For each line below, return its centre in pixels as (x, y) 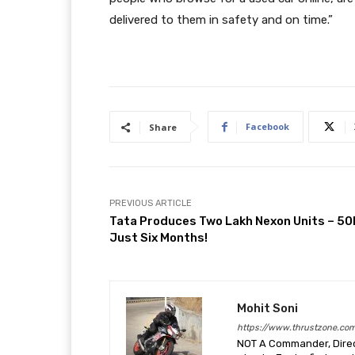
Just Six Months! (158, 238)
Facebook (267, 126)
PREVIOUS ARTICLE (151, 203)
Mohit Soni (267, 308)
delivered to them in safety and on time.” (221, 20)
